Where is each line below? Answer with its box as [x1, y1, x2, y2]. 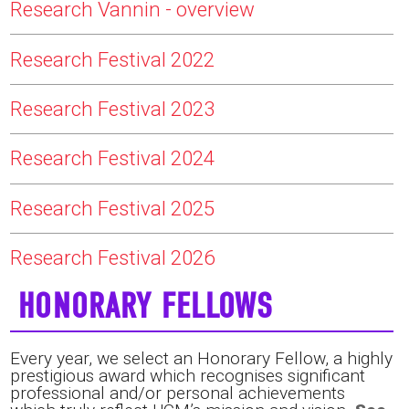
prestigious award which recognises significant [9, 365, 365, 387]
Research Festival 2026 [9, 246, 215, 270]
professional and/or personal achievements [9, 383, 345, 404]
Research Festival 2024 [9, 146, 215, 171]
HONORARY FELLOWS [18, 286, 273, 328]
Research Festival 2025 [9, 195, 215, 220]
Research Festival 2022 [9, 47, 215, 71]
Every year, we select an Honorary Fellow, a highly [9, 348, 393, 370]
